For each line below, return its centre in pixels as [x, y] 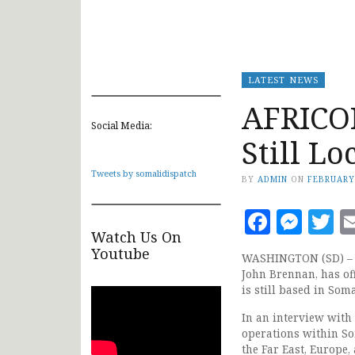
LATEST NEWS [283, 79]
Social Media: [122, 125]
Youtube [120, 253]
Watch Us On [136, 237]
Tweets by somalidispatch [144, 173]
